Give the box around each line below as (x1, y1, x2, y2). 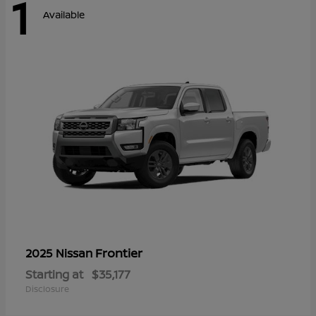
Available (43, 8, 85, 22)
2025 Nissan (25, 245, 95, 262)
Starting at (25, 267, 83, 283)
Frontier (95, 245, 142, 262)
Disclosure (25, 283, 69, 296)
